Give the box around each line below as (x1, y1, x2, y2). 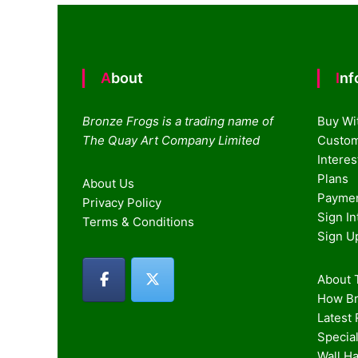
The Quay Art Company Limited (82, 133, 261, 148)
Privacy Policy (82, 195, 162, 210)
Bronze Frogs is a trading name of (82, 113, 274, 129)
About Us (82, 176, 135, 191)
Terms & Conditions (82, 214, 195, 229)
